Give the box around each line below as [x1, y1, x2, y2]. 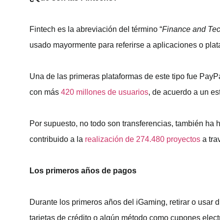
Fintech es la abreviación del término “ [29, 25, 162, 33]
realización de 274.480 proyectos [85, 135, 200, 143]
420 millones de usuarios [61, 87, 148, 96]
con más [29, 87, 61, 96]
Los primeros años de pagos [29, 166, 137, 175]
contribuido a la [29, 135, 85, 143]
